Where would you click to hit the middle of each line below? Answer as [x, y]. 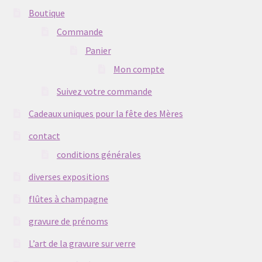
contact [44, 135]
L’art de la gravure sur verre [82, 243]
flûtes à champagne [68, 199]
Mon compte [139, 69]
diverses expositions [69, 176]
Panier [98, 50]
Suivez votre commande [105, 91]
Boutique [46, 13]
